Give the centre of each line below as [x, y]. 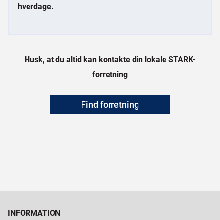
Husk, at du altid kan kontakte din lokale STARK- [110, 60]
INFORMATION [34, 213]
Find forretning [110, 105]
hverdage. [36, 7]
